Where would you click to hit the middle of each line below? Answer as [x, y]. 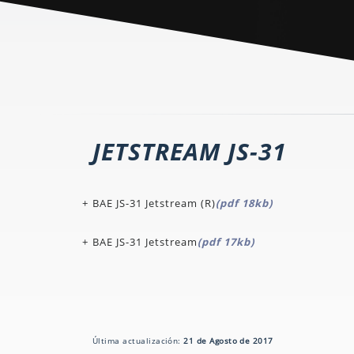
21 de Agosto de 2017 [228, 341]
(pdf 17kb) [226, 242]
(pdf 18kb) [244, 203]
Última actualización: [138, 341]
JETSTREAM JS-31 [190, 152]
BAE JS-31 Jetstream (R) [154, 203]
